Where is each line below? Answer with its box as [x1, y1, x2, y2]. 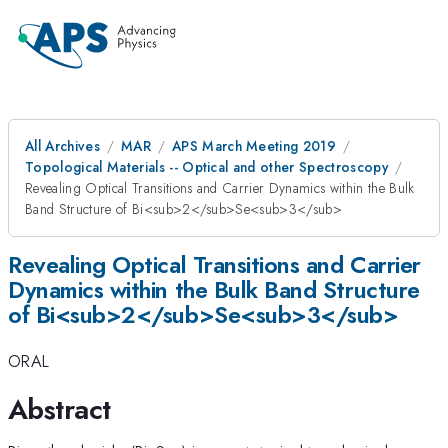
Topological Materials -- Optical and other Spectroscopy [25, 157, 389, 177]
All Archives [25, 136, 100, 156]
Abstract [8, 388, 111, 430]
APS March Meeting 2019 [171, 136, 337, 156]
